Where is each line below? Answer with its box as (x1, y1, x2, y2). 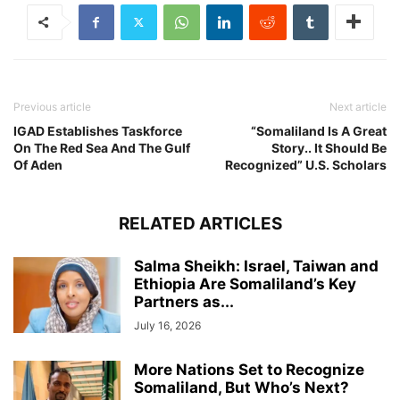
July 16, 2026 (134, 318, 201, 332)
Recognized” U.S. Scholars (225, 156, 387, 172)
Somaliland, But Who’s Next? (134, 378, 349, 396)
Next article (329, 99, 387, 113)
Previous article (13, 99, 91, 113)
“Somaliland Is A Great (251, 122, 387, 138)
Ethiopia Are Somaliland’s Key (134, 274, 356, 293)
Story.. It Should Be (271, 139, 387, 155)
